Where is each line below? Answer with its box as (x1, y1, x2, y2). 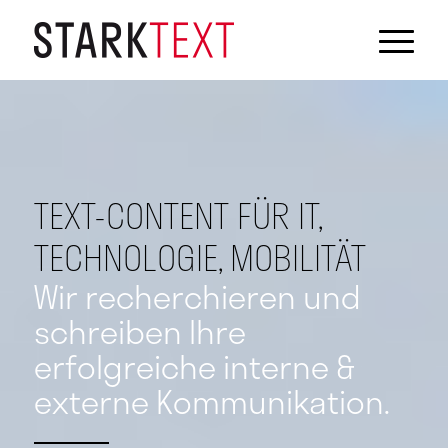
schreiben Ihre (34, 307, 246, 356)
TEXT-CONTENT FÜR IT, (34, 189, 322, 242)
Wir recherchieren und (34, 272, 361, 321)
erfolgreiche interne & (34, 342, 355, 391)
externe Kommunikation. (34, 377, 390, 426)
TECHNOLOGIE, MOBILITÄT (34, 231, 366, 284)
